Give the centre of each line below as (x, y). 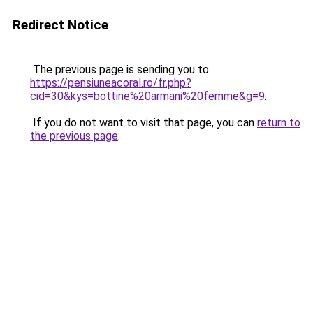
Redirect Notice (60, 25)
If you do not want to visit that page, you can (144, 123)
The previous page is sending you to (119, 70)
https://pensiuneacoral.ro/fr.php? (111, 83)
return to (279, 123)
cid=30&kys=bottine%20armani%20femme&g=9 (147, 96)
